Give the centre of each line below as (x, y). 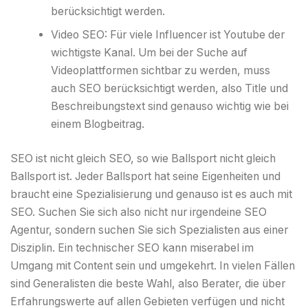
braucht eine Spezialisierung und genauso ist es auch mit (151, 194)
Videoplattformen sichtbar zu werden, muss (161, 71)
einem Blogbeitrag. (98, 124)
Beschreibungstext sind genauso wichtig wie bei (170, 107)
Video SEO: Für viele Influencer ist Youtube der (168, 35)
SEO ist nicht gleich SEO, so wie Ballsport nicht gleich (143, 158)
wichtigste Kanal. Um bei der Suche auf (150, 53)
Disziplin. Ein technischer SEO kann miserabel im (132, 248)
